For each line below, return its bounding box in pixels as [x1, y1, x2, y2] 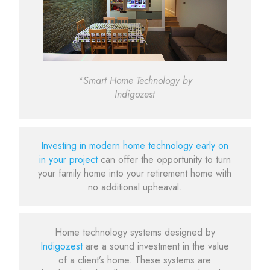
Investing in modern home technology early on [41, 138, 229, 152]
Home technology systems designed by [54, 225, 215, 240]
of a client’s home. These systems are [58, 253, 212, 268]
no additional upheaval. [87, 180, 182, 194]
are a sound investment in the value [86, 239, 230, 254]
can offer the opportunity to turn [100, 152, 231, 166]
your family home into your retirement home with [38, 166, 232, 180]
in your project [39, 152, 101, 166]
